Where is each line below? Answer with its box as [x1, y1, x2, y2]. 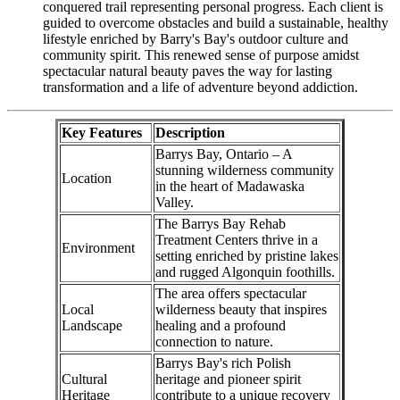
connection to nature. [155, 333, 273, 349]
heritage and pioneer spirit [155, 371, 301, 387]
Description [155, 124, 225, 140]
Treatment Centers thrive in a [155, 231, 318, 247]
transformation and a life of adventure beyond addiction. [43, 79, 358, 95]
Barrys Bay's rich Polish [155, 354, 291, 371]
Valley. [155, 194, 194, 210]
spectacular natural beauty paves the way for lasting [43, 62, 332, 79]
